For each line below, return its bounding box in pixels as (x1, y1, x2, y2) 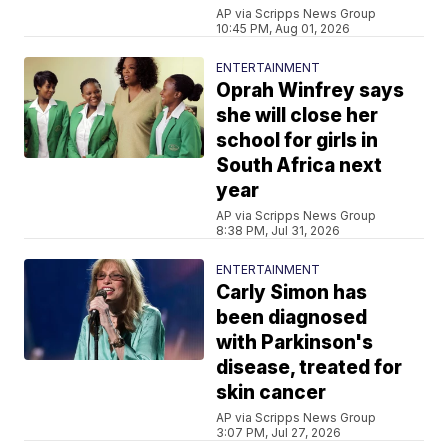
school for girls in (216, 128, 379, 152)
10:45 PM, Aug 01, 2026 (216, 20, 351, 36)
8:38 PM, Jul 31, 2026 (216, 222, 341, 238)
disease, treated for (216, 355, 403, 379)
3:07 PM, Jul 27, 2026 (216, 424, 342, 440)
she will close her (216, 103, 379, 127)
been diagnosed (216, 305, 368, 329)
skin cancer (216, 380, 327, 404)
